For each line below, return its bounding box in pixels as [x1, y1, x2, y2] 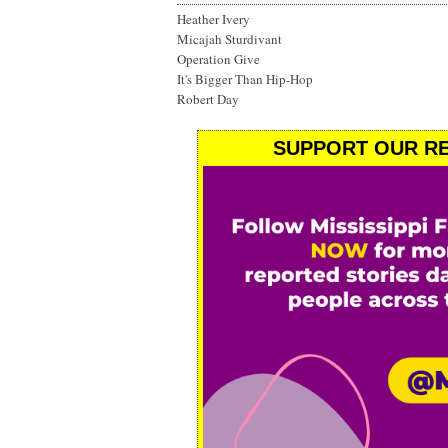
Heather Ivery [177, 10, 250, 28]
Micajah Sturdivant [177, 30, 282, 48]
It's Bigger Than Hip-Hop [177, 70, 313, 88]
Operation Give [177, 50, 260, 68]
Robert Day [177, 90, 239, 108]
